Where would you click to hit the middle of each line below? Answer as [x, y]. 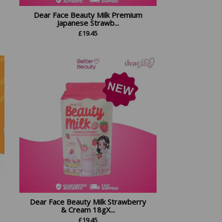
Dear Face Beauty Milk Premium [88, 15]
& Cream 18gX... [88, 209]
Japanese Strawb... [88, 23]
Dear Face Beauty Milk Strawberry [88, 201]
